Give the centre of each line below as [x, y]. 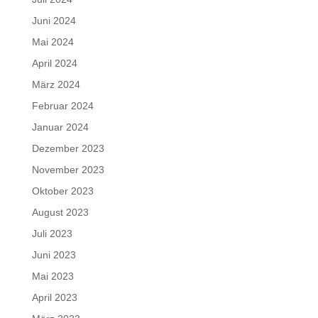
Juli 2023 [52, 234]
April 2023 [54, 297]
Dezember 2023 [68, 148]
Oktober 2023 [62, 191]
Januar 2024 [60, 127]
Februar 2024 [62, 106]
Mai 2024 [53, 42]
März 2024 [56, 84]
